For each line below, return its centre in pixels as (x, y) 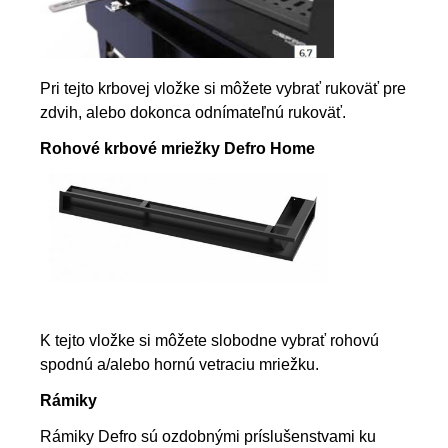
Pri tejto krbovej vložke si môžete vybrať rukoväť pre (223, 88)
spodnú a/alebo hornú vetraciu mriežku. (179, 365)
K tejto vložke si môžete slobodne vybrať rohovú (209, 341)
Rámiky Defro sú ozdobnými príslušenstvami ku (208, 437)
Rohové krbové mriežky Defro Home (177, 148)
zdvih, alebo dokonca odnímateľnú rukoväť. (193, 112)
